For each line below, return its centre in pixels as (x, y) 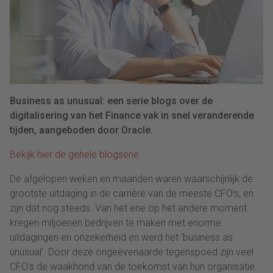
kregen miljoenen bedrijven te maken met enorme (115, 222)
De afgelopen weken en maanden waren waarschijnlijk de (131, 179)
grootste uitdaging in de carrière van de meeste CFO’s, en (132, 193)
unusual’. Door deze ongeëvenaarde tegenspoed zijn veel (132, 252)
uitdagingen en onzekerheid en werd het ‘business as (121, 237)
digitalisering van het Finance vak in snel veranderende (132, 115)
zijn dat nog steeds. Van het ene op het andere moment (128, 208)
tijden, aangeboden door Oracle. (81, 130)
